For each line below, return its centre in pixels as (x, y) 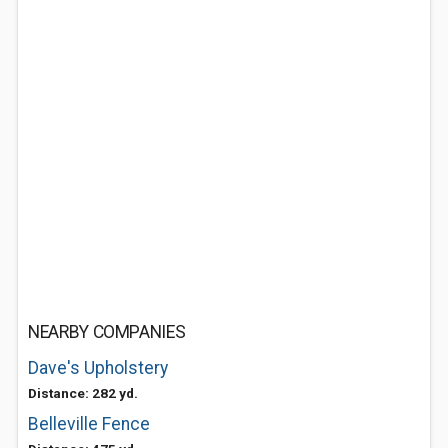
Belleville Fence (89, 424)
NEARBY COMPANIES (107, 332)
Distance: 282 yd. (83, 393)
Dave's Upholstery (98, 368)
